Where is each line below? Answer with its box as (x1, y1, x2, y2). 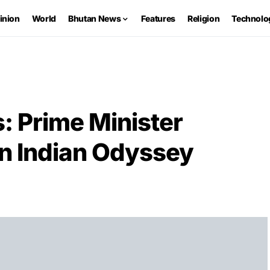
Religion (187, 13, 220, 24)
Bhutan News (68, 13, 121, 24)
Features (140, 13, 176, 24)
